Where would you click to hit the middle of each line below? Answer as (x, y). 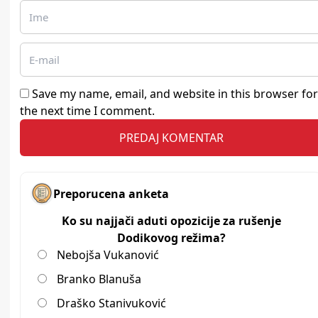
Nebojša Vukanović (108, 255)
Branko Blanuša (99, 279)
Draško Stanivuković (111, 303)
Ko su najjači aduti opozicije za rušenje (171, 221)
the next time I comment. (87, 111)
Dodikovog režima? (171, 238)
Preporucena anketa (111, 194)
